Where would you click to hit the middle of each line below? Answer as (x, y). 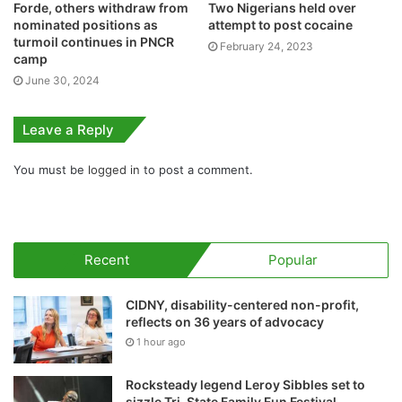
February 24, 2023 (267, 46)
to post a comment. (197, 169)
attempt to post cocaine (280, 24)
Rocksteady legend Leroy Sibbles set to (245, 384)
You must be (51, 169)
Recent (106, 259)
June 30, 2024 (62, 80)
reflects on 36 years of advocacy (225, 321)
